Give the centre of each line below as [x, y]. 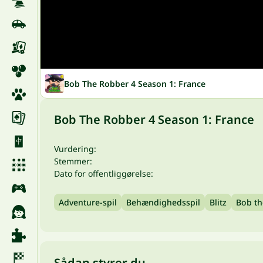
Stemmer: [73, 161]
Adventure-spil [88, 202]
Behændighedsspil [163, 202]
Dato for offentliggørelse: [104, 173]
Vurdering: [75, 149]
